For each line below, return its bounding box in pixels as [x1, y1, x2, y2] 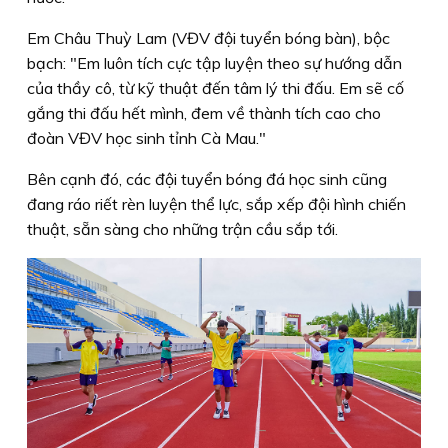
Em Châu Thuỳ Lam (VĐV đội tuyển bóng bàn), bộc [27, 28, 390, 49]
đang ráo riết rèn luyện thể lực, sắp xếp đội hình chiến [27, 194, 406, 215]
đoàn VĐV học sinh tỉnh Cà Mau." [27, 128, 266, 149]
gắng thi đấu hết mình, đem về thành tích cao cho [27, 103, 381, 124]
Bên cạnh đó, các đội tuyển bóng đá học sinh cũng [27, 169, 387, 190]
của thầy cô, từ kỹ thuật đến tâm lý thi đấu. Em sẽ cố [27, 78, 404, 99]
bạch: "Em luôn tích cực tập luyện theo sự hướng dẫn [27, 53, 402, 74]
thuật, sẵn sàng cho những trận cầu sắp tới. [27, 219, 338, 240]
